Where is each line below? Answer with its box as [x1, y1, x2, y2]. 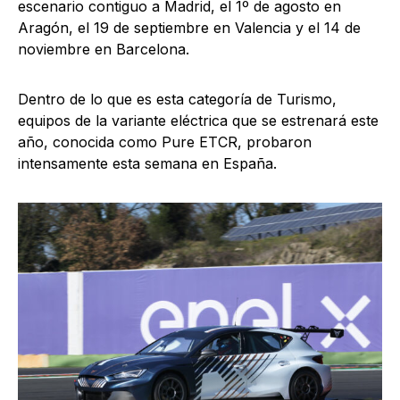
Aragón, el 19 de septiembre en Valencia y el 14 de [18, 19, 361, 37]
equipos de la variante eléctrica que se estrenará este [18, 112, 379, 130]
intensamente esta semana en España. [18, 154, 277, 173]
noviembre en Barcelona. [18, 40, 189, 59]
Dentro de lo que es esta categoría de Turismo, [18, 90, 337, 109]
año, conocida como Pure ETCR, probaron [18, 133, 312, 152]
